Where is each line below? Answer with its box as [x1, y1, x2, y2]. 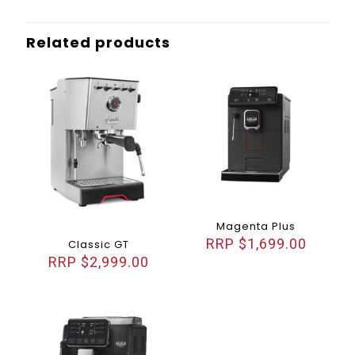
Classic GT [68, 236, 130, 252]
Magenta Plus [216, 219, 296, 235]
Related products [26, 32, 170, 52]
